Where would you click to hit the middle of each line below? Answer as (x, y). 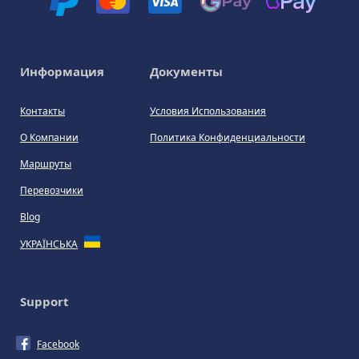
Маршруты (46, 163)
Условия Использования (208, 111)
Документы (186, 71)
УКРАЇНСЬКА (49, 244)
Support (44, 301)
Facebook (58, 344)
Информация (62, 71)
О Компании (49, 137)
